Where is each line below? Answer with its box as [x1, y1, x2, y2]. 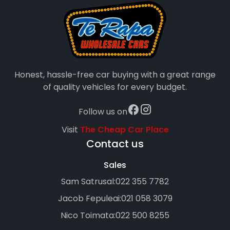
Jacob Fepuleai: [57, 193, 121, 205]
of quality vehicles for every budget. [43, 81, 187, 93]
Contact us [86, 137, 144, 151]
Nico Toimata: [61, 209, 116, 222]
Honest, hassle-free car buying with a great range [14, 69, 216, 81]
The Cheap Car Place [80, 124, 169, 136]
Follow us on [78, 105, 127, 118]
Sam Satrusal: [61, 176, 116, 188]
